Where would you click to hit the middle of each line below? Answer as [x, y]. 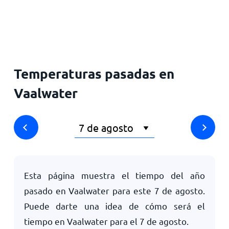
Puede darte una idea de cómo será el [114, 206]
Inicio [22, 17]
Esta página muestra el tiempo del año [114, 175]
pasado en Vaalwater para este [89, 190]
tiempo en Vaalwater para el [82, 221]
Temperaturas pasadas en [94, 73]
